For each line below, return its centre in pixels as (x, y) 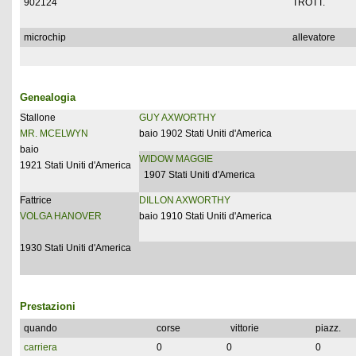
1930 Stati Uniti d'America (75, 248)
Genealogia (48, 97)
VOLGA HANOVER (61, 216)
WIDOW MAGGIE (176, 159)
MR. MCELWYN (54, 133)
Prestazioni (48, 306)
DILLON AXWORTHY (185, 200)
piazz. (328, 328)
